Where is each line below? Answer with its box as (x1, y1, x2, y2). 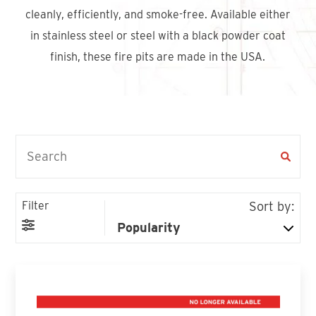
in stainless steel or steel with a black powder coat (30, 28, 286, 42)
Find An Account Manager (21, 1, 150, 14)
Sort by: (248, 198, 294, 214)
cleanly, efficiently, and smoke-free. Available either (25, 7, 291, 21)
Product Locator (42, 61, 142, 75)
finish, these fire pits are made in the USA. (50, 49, 266, 63)
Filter (22, 198, 50, 212)
